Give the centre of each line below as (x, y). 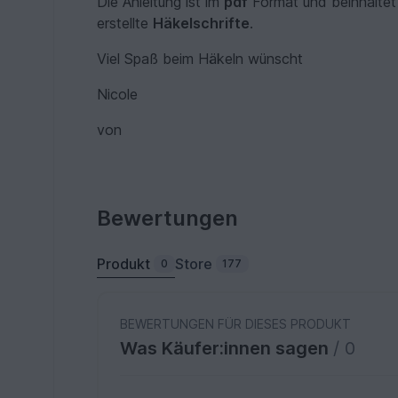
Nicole (118, 94)
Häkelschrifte (202, 23)
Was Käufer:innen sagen (227, 348)
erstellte (125, 23)
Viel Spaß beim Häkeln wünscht (200, 58)
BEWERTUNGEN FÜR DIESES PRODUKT (236, 323)
